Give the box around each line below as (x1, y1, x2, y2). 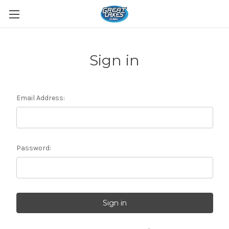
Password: (16, 144, 51, 152)
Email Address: (16, 94, 65, 102)
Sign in (89, 52, 140, 69)
